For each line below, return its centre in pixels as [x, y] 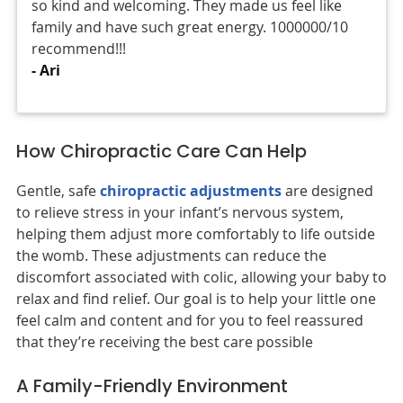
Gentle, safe [58, 190]
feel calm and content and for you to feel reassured [189, 320]
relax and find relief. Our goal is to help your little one [196, 298]
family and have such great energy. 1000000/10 [189, 27]
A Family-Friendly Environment [152, 385]
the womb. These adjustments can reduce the [171, 255]
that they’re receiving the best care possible [164, 341]
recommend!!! [78, 48]
